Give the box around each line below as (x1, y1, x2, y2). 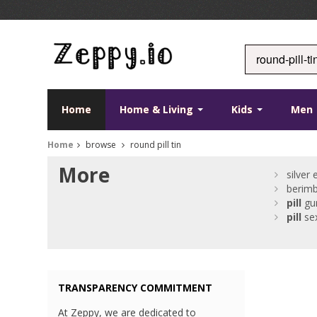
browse (83, 139, 119, 151)
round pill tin (128, 139, 182, 151)
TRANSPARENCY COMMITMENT (58, 281, 213, 295)
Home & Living (120, 103, 197, 117)
